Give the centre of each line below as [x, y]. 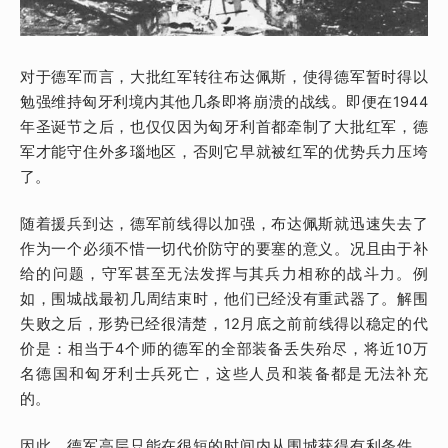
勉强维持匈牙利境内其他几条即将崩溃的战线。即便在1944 [224, 102]
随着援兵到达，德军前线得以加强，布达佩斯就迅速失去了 [224, 224]
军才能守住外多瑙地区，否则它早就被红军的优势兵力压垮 [224, 152]
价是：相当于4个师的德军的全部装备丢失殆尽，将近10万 [224, 349]
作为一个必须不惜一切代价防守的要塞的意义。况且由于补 [224, 249]
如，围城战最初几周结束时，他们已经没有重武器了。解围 [224, 299]
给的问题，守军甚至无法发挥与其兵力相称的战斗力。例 [224, 274]
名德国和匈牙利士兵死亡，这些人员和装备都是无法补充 [224, 374]
